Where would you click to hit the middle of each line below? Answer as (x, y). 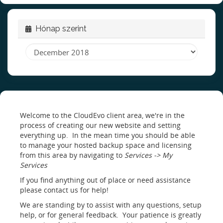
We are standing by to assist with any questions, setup (111, 205)
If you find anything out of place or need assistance (105, 180)
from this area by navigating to (72, 155)
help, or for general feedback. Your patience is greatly (111, 215)
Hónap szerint (59, 29)
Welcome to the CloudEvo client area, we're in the (102, 115)
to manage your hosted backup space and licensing (106, 145)
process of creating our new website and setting (100, 125)
